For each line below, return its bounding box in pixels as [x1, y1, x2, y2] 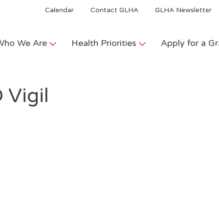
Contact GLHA [90, 6, 138, 14]
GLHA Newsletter [155, 6, 212, 14]
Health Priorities [71, 38, 136, 48]
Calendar [45, 6, 74, 14]
